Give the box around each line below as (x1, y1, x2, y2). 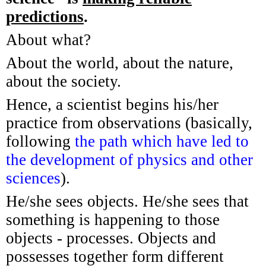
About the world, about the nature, (6, 53, 233, 72)
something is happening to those (6, 210, 220, 229)
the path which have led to (75, 132, 249, 150)
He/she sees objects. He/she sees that (6, 192, 249, 210)
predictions (6, 7, 84, 26)
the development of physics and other (6, 150, 253, 169)
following (6, 132, 75, 150)
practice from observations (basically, (6, 113, 252, 132)
